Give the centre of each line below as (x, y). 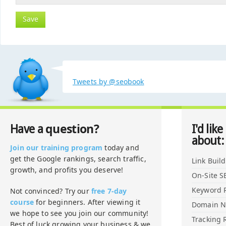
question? (72, 129)
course (22, 202)
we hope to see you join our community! (79, 213)
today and (121, 148)
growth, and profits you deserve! (67, 170)
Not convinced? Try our (51, 191)
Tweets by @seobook (108, 81)
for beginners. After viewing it (87, 202)
